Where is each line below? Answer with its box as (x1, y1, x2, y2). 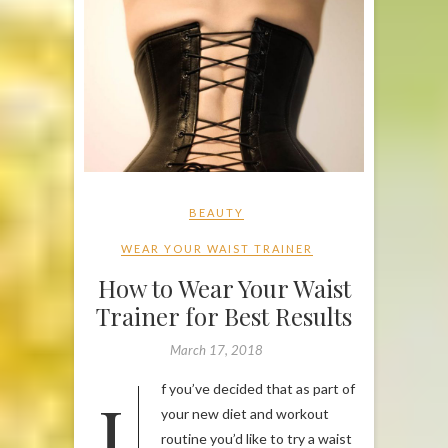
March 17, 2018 (170, 341, 263, 358)
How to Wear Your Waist (97, 271, 351, 304)
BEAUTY (189, 205, 244, 219)
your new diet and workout (161, 404, 329, 422)
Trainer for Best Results (96, 299, 352, 332)
